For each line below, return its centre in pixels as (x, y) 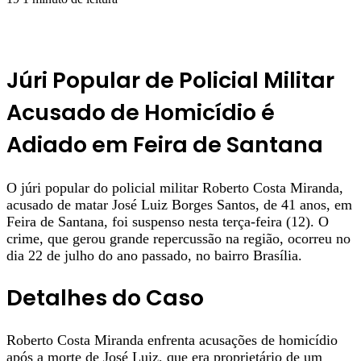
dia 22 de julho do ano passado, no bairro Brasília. (154, 255)
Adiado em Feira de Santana (165, 145)
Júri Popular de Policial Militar (170, 81)
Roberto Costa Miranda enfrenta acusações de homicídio (172, 340)
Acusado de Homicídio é (141, 113)
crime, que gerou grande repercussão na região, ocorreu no (178, 238)
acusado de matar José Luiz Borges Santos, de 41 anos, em (179, 204)
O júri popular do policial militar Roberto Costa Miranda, (175, 187)
